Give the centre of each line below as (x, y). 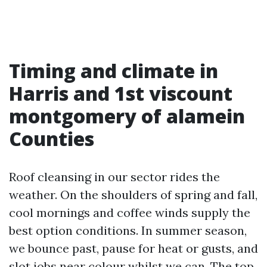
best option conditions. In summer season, (128, 230)
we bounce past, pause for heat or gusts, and (133, 248)
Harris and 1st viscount (121, 93)
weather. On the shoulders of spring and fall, (133, 195)
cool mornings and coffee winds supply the (130, 212)
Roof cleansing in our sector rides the (114, 177)
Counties (52, 139)
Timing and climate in (114, 71)
